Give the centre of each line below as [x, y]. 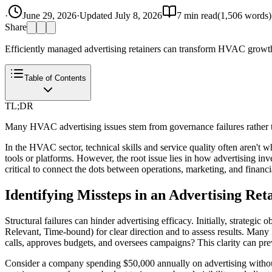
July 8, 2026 [138, 15]
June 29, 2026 [49, 15]
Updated [97, 15]
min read [199, 15]
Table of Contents [55, 78]
